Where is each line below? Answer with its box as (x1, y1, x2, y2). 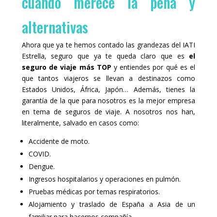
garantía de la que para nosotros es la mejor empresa (21, 96, 196, 106)
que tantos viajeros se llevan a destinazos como (21, 74, 196, 83)
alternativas (21, 16, 88, 38)
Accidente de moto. (28, 137, 90, 146)
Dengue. (28, 162, 55, 171)
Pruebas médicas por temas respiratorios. (28, 187, 160, 197)
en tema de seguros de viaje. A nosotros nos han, (21, 107, 196, 117)
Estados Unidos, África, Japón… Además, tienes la (21, 85, 196, 94)
